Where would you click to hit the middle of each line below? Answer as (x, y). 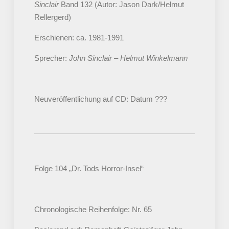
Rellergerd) (52, 17)
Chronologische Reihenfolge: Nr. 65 (93, 210)
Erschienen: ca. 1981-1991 (79, 38)
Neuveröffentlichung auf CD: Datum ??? (100, 99)
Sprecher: (51, 58)
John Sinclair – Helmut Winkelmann (128, 58)
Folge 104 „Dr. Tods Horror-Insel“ (89, 169)
